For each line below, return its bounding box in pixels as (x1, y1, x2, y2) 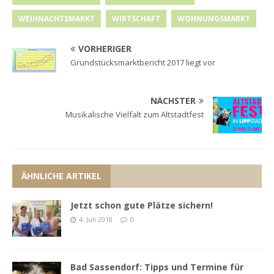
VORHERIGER (78, 43, 131, 55)
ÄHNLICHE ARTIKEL (21, 170, 102, 182)
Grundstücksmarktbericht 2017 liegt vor (70, 57, 215, 68)
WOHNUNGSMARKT (177, 13, 250, 24)
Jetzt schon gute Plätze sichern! (70, 199, 213, 212)
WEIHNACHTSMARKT (18, 13, 95, 24)
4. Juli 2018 (79, 215, 113, 224)
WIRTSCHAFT (112, 13, 160, 24)
